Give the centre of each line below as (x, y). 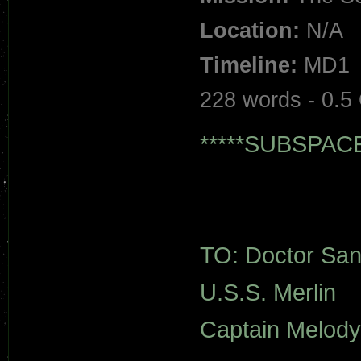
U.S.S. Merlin (268, 292)
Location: (249, 31)
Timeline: (248, 65)
